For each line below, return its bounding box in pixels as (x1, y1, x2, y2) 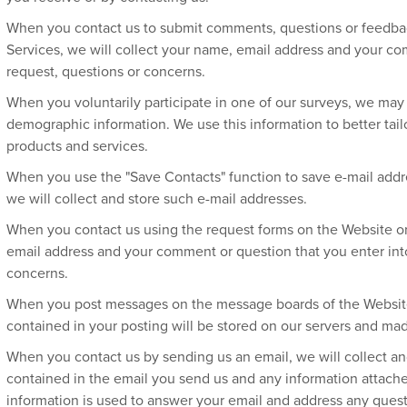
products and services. (6, 137, 148, 155)
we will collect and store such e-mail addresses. (6, 190, 307, 208)
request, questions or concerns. (6, 63, 205, 81)
